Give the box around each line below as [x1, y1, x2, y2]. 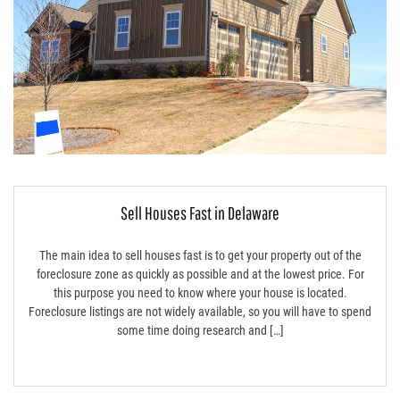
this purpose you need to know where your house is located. [53, 285, 347, 300]
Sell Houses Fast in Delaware [121, 202, 279, 223]
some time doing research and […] [116, 322, 284, 337]
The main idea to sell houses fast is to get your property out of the [38, 247, 362, 262]
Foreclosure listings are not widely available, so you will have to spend [29, 304, 371, 319]
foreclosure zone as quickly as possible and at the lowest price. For [36, 266, 364, 281]
